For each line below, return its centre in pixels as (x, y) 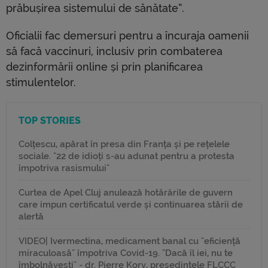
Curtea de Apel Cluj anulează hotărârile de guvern (126, 193)
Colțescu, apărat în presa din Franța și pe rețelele (124, 144)
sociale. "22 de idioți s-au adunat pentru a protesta (127, 156)
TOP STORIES (50, 121)
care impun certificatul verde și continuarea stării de (131, 205)
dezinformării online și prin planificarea (104, 67)
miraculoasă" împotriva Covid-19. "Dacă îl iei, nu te (126, 253)
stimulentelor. (41, 83)
